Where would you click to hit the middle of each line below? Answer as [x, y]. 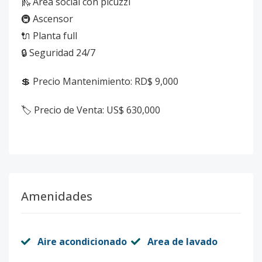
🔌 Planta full [49, 36]
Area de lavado [182, 242]
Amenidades [57, 196]
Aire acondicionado [82, 242]
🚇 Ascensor [47, 19]
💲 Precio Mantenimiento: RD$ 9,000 [100, 81]
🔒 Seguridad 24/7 [58, 53]
